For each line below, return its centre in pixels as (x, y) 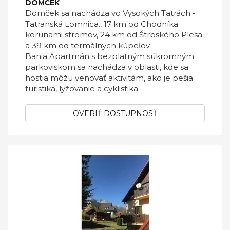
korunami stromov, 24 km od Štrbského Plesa (114, 35)
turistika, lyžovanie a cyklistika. (82, 89)
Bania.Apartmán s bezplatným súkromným (110, 56)
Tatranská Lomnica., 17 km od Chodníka (102, 24)
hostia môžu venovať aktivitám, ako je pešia (109, 78)
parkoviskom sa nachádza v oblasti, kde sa (107, 67)
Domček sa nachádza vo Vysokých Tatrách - (110, 13)
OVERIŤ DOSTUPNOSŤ (115, 113)
